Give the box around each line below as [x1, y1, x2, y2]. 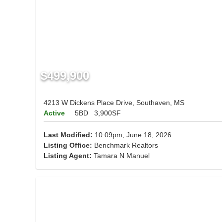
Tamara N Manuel [94, 152, 150, 160]
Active [44, 109, 65, 117]
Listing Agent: [44, 152, 94, 160]
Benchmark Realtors [92, 141, 158, 150]
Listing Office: [44, 141, 92, 150]
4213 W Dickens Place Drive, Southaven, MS [44, 99, 184, 107]
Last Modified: [44, 131, 93, 139]
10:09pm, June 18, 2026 [93, 131, 171, 139]
